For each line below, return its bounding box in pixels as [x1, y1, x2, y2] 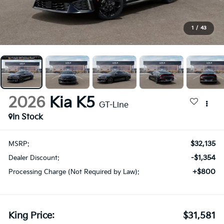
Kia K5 [49, 94, 95, 112]
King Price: [8, 210, 55, 221]
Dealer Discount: [8, 154, 60, 162]
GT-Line [99, 100, 129, 110]
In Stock [12, 112, 43, 122]
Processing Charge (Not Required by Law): [8, 168, 140, 176]
